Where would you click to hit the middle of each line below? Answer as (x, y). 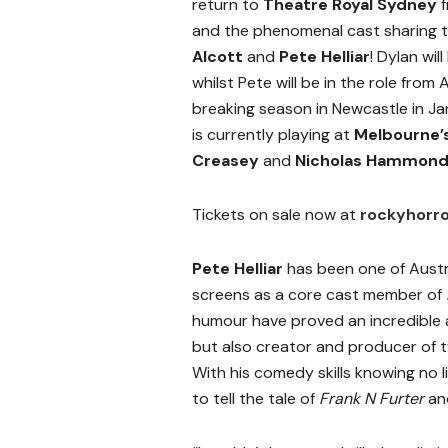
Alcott (219, 57)
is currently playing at (273, 135)
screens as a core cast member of (319, 295)
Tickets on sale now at (276, 215)
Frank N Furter (371, 399)
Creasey (227, 161)
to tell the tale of (255, 399)
